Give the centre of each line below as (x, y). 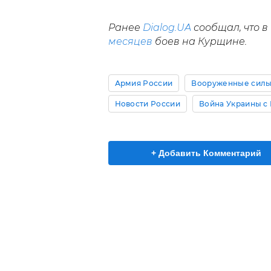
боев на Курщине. (199, 41)
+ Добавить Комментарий (206, 153)
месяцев (130, 41)
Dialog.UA (167, 27)
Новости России (147, 103)
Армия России (144, 83)
